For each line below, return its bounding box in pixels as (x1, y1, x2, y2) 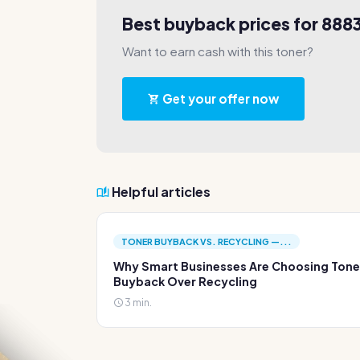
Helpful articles (109, 183, 211, 200)
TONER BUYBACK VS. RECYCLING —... (121, 236, 292, 247)
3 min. (123, 296, 152, 309)
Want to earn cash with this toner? (122, 43, 313, 59)
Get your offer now (160, 91, 279, 106)
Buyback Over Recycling (113, 274, 257, 288)
